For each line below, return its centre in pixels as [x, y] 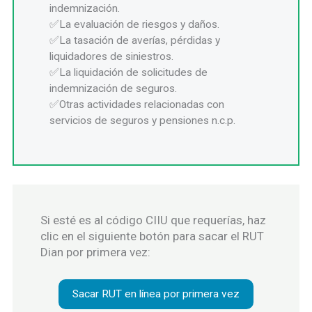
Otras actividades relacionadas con [142, 104]
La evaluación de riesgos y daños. [140, 24]
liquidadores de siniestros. [112, 56]
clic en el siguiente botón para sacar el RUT [153, 236]
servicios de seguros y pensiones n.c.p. [143, 120]
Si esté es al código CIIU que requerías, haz [154, 220]
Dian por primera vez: [96, 252]
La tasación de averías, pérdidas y [140, 40]
